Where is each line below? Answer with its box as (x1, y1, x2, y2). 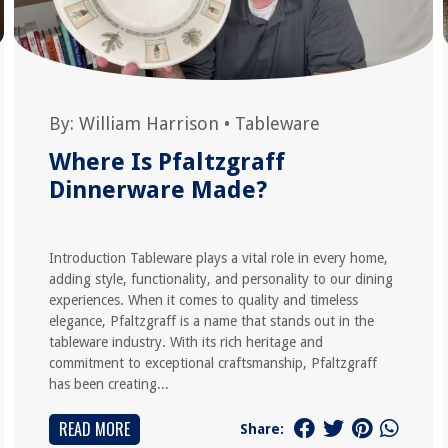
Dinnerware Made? (48, 176, 267, 204)
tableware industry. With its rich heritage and (48, 334, 323, 350)
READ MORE (58, 417, 130, 441)
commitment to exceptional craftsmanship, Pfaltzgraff (48, 355, 377, 371)
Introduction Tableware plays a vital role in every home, (48, 250, 388, 266)
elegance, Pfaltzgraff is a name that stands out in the (48, 313, 374, 329)
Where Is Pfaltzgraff (48, 148, 285, 176)
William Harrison (78, 113, 219, 134)
